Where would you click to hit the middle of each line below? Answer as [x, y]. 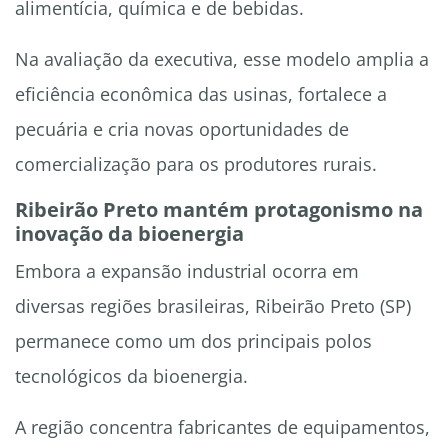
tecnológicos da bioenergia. [131, 376]
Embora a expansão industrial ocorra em [187, 271]
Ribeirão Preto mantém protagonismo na [219, 210]
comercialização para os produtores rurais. [196, 164]
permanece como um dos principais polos [193, 341]
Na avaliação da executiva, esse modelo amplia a [222, 59]
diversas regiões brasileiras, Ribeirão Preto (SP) [213, 306]
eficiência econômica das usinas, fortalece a [201, 94]
